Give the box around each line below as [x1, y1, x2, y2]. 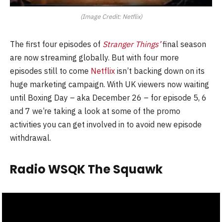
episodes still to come [10, 65, 91, 76]
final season [163, 39, 206, 49]
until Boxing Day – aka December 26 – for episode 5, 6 [10, 92, 207, 103]
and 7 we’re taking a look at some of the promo [10, 106, 180, 116]
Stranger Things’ [103, 39, 161, 49]
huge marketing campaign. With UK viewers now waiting [10, 79, 209, 89]
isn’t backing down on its [115, 65, 205, 76]
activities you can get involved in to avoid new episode [10, 119, 202, 129]
